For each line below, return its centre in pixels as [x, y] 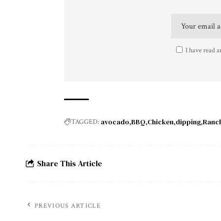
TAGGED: [85, 122]
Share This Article [70, 164]
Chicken [161, 122]
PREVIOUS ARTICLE [68, 206]
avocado [115, 122]
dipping [188, 122]
